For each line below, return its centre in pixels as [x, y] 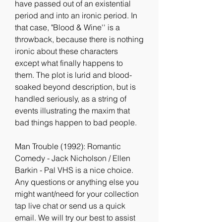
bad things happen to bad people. [76, 122]
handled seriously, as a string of [71, 99]
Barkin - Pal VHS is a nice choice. [74, 170]
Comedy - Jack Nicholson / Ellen [73, 158]
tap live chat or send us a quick [70, 206]
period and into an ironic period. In [76, 15]
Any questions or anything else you [77, 182]
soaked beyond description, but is [75, 87]
